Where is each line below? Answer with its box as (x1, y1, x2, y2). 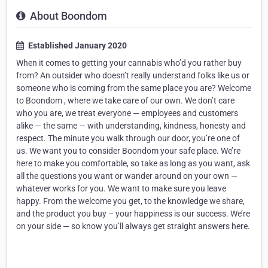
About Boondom (28, 10, 107, 23)
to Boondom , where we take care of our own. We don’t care (16, 96, 234, 106)
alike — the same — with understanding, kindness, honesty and (16, 121, 246, 131)
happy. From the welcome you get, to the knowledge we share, (16, 196, 245, 206)
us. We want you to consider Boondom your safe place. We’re (16, 146, 240, 156)
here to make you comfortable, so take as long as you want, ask (16, 159, 250, 169)
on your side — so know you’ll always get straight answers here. (16, 221, 250, 232)
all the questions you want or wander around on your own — (16, 171, 237, 181)
